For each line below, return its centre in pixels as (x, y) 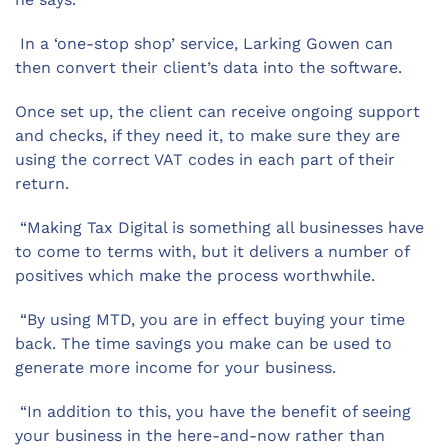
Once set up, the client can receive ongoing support (217, 111)
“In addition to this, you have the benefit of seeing (213, 411)
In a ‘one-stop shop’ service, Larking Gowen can (204, 43)
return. (42, 183)
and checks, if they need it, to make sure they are (207, 135)
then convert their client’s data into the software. (208, 67)
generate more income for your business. (175, 367)
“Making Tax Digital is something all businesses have (219, 227)
